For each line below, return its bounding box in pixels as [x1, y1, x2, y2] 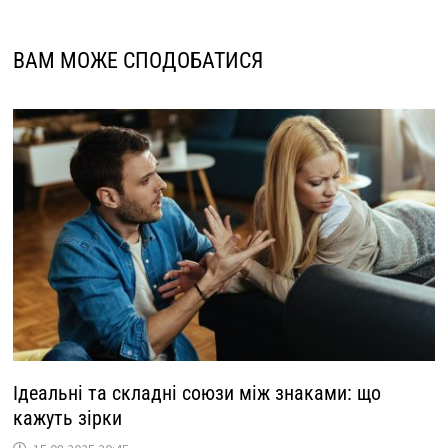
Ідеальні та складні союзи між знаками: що [12, 381, 381, 405]
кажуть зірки [12, 406, 122, 430]
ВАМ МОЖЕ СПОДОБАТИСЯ [12, 48, 263, 74]
